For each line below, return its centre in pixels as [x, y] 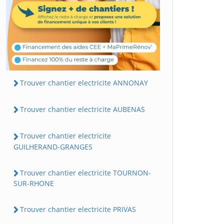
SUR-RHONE [34, 183]
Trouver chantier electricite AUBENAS [82, 109]
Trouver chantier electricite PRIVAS [78, 209]
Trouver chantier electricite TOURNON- [85, 172]
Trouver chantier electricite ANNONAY [84, 82]
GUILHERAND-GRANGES [53, 146]
